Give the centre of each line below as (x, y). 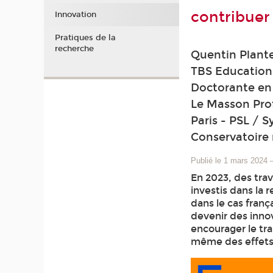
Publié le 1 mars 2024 (229, 161)
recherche (74, 48)
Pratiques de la (85, 37)
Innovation (75, 15)
